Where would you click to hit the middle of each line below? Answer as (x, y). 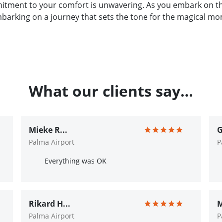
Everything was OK (76, 161)
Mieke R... (48, 130)
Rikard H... (50, 204)
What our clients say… (111, 91)
